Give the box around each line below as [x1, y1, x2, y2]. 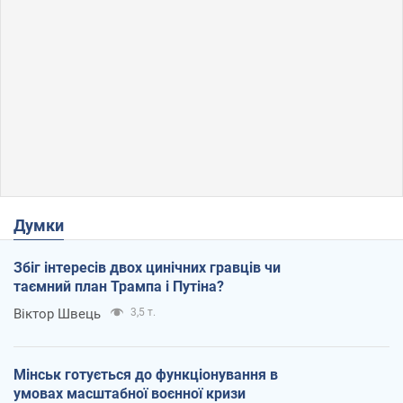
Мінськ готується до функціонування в [13, 366, 278, 384]
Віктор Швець [13, 306, 101, 323]
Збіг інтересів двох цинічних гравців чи [13, 259, 281, 277]
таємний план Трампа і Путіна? [13, 278, 224, 296]
